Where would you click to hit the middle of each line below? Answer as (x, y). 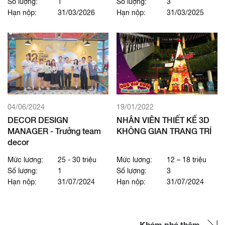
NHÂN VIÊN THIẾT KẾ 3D (163, 119)
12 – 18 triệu (187, 159)
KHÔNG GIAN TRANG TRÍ (164, 130)
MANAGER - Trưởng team (54, 130)
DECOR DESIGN (38, 119)
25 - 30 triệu (77, 159)
